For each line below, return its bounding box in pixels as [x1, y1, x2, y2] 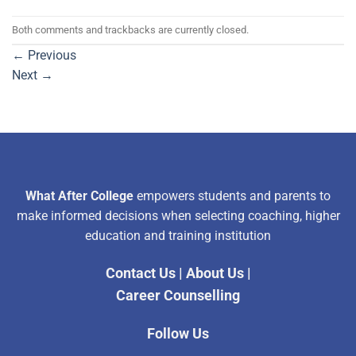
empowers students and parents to [133, 188, 331, 204]
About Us [185, 265, 244, 282]
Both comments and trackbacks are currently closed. [12, 23, 249, 36]
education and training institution [85, 228, 271, 244]
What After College [25, 188, 133, 204]
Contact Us [105, 265, 176, 282]
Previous [25, 48, 76, 64]
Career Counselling [116, 288, 240, 304]
